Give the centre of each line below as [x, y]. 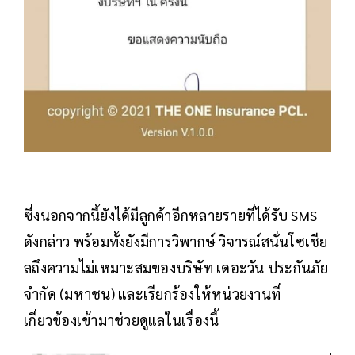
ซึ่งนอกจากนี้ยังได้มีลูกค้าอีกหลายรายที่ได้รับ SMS [170, 216]
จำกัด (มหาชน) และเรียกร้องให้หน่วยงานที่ [152, 294]
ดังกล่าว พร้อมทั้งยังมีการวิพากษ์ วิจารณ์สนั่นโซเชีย [176, 242]
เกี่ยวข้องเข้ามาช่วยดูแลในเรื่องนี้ [122, 320]
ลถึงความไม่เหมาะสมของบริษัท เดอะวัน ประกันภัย [176, 268]
